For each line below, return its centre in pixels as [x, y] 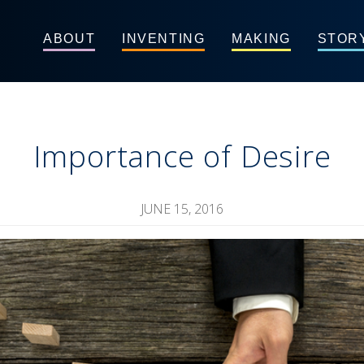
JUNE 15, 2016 [182, 208]
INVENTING [164, 39]
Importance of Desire [182, 156]
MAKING [261, 39]
